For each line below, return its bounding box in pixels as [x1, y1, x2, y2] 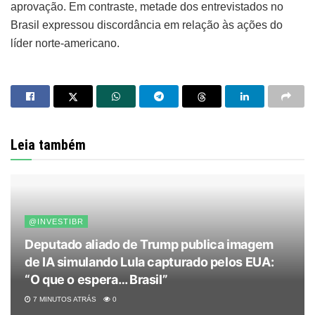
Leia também [11, 136, 86, 153]
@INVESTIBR [29, 217, 84, 226]
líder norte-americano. [11, 37, 120, 49]
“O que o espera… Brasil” [25, 271, 168, 287]
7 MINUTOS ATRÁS [31, 295, 96, 303]
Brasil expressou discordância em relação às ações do [11, 18, 283, 31]
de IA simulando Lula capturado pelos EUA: [25, 254, 274, 269]
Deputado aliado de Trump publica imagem [25, 236, 274, 252]
